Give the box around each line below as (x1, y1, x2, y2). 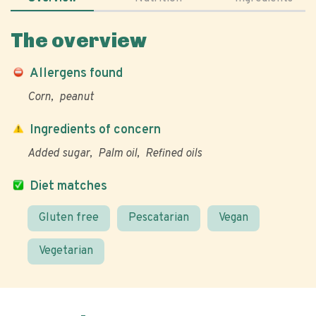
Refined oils (145, 147, 202, 161)
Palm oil (98, 147, 137, 161)
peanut (59, 90, 94, 104)
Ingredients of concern (30, 122, 161, 138)
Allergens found (30, 66, 123, 82)
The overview (11, 29, 147, 52)
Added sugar (28, 147, 90, 161)
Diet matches (30, 178, 107, 195)
